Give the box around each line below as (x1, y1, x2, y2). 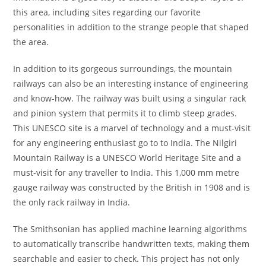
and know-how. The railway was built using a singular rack (13, 93, 246, 104)
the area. (13, 36, 49, 47)
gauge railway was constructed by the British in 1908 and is (13, 182, 251, 193)
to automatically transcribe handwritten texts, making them (13, 238, 250, 249)
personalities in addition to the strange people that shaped (13, 21, 249, 33)
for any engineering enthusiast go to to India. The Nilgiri (13, 137, 237, 148)
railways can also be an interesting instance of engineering (13, 78, 249, 89)
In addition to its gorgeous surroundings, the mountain (13, 63, 233, 74)
